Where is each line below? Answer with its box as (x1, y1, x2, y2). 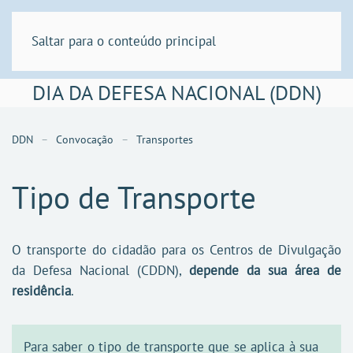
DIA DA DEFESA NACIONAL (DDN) (32, 80, 321, 106)
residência (12, 282, 71, 299)
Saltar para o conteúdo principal (32, 32, 216, 50)
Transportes (136, 132, 193, 147)
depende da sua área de (189, 262, 341, 279)
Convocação (56, 132, 113, 147)
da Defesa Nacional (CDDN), (12, 262, 189, 279)
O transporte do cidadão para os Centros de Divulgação (12, 241, 341, 258)
